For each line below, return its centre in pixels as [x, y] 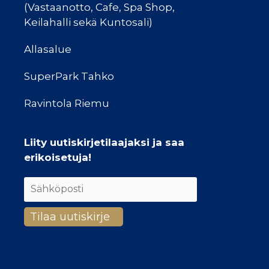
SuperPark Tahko [69, 76]
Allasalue [48, 49]
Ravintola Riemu [67, 103]
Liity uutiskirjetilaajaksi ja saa [104, 142]
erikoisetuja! [58, 157]
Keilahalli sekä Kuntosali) [88, 22]
